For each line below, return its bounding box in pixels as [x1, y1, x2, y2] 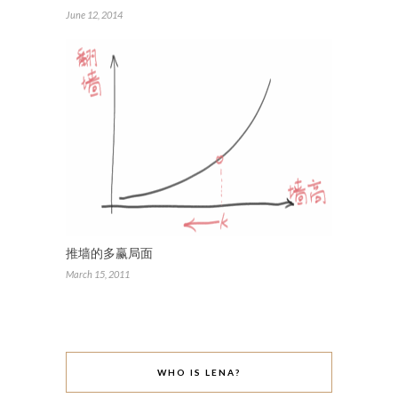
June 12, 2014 [66, 8, 123, 20]
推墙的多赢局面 [66, 244, 153, 260]
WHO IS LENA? [157, 366, 241, 378]
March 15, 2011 [66, 267, 130, 280]
